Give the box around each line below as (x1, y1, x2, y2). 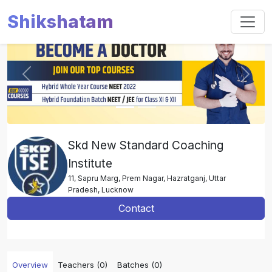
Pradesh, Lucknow (68, 185, 134, 194)
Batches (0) (117, 259, 162, 270)
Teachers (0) (58, 259, 107, 270)
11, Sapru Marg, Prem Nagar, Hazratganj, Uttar (68, 173, 226, 183)
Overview (12, 259, 48, 270)
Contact (118, 202, 154, 214)
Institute (68, 155, 112, 171)
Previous (25, 74, 67, 87)
